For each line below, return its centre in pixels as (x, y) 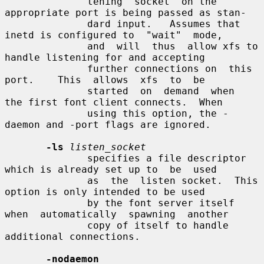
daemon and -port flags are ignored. (108, 124)
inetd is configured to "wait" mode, (114, 35)
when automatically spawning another (117, 214)
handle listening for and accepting (105, 57)
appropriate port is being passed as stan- (126, 12)
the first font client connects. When (114, 102)
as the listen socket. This (46, 180)
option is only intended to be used (105, 192)
